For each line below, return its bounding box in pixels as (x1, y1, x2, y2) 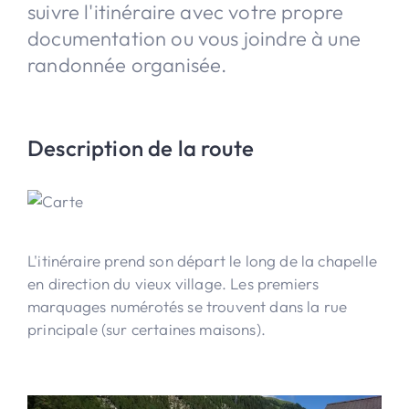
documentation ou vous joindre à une (27, 25, 361, 51)
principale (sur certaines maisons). (27, 319, 266, 339)
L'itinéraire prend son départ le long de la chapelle (27, 250, 377, 270)
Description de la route (27, 133, 254, 162)
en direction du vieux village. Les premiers (27, 273, 320, 293)
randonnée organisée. (27, 51, 227, 78)
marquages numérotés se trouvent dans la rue (27, 296, 348, 316)
